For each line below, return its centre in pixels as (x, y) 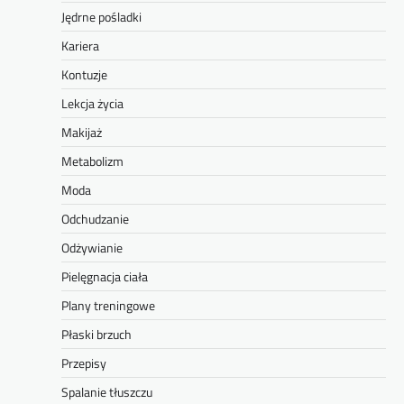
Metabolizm (92, 161)
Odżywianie (92, 248)
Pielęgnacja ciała (105, 277)
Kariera (80, 46)
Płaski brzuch (96, 335)
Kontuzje (84, 75)
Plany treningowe (108, 306)
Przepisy (84, 363)
